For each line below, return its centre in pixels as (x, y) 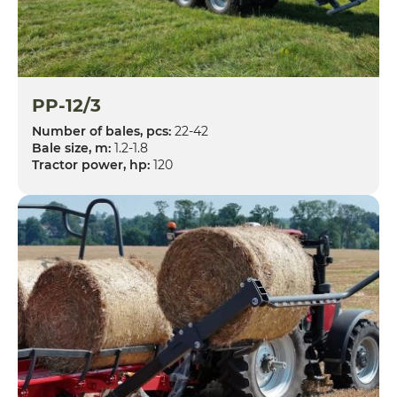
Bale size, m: (71, 148)
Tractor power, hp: (91, 164)
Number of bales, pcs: (101, 131)
